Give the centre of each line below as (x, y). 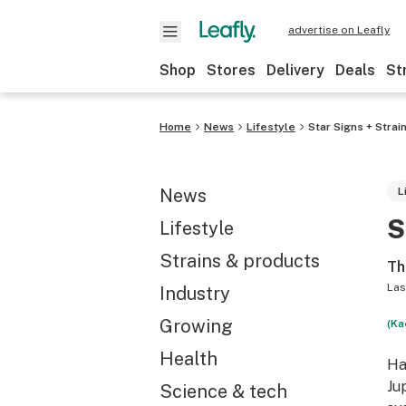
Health (188, 359)
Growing (196, 326)
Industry (195, 294)
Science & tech (223, 391)
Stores (231, 70)
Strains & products (240, 261)
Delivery (295, 70)
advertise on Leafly (339, 30)
